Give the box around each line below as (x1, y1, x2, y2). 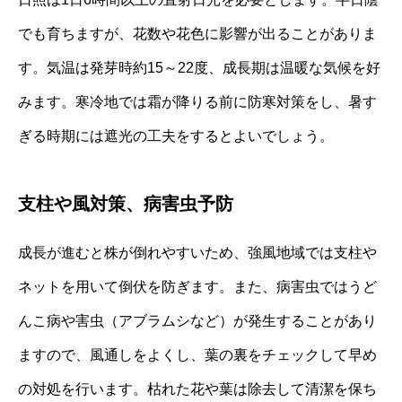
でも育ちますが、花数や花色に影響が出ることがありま (18, 26, 377, 42)
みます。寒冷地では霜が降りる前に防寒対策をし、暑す (18, 94, 377, 110)
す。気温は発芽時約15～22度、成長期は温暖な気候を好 (18, 60, 380, 76)
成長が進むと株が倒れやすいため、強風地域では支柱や (18, 245, 377, 261)
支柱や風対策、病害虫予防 (18, 194, 233, 214)
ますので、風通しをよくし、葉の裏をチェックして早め (18, 347, 377, 363)
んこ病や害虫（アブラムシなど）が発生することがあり (18, 313, 377, 329)
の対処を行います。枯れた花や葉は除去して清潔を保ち (18, 381, 377, 398)
